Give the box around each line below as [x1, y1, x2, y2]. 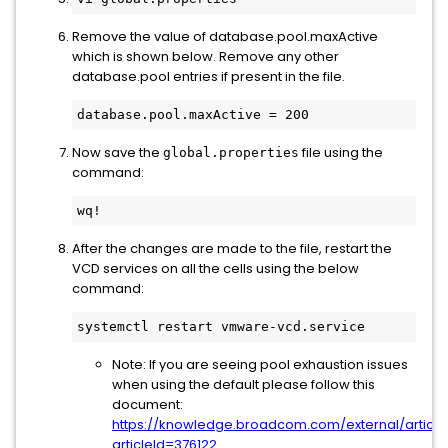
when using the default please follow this [112, 375, 375, 394]
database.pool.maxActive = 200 [77, 107, 309, 122]
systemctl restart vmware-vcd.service [77, 319, 365, 334]
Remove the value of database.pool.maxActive [72, 27, 378, 46]
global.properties [163, 145, 299, 160]
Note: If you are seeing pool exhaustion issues [112, 355, 408, 374]
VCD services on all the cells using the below [72, 259, 359, 278]
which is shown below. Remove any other [72, 47, 339, 66]
